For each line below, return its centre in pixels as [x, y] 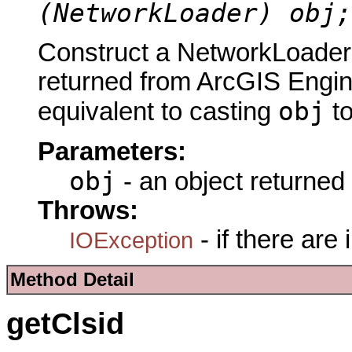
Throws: [88, 210]
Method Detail [72, 279]
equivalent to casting [158, 112]
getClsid [65, 323]
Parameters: [112, 151]
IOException [131, 240]
